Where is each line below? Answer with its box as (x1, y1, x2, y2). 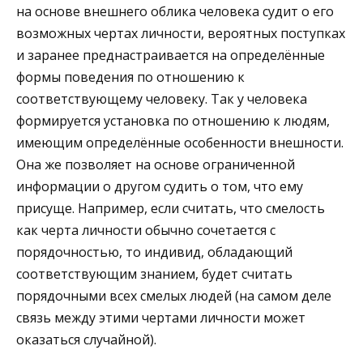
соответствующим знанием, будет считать (16, 265, 293, 283)
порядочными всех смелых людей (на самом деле (16, 287, 331, 305)
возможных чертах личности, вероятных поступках (16, 24, 345, 42)
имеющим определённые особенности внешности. (16, 134, 344, 152)
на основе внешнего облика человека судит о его (16, 2, 334, 20)
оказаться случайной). (16, 331, 156, 348)
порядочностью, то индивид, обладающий (16, 243, 293, 261)
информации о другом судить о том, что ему (16, 177, 303, 195)
